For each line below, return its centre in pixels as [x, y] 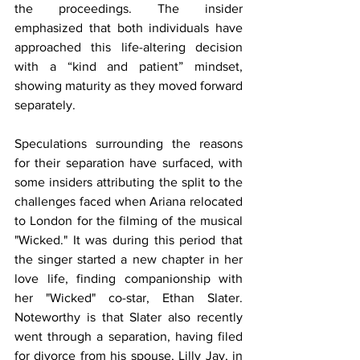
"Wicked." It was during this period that [129, 239]
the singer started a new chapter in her [129, 259]
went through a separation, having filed [129, 336]
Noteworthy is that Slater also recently [129, 317]
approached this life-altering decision [129, 47]
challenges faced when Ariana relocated [129, 201]
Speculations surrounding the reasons [129, 143]
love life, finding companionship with [129, 278]
